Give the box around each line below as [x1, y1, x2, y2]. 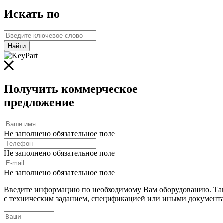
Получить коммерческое [4, 82, 138, 96]
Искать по [4, 7, 60, 20]
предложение [4, 96, 74, 109]
